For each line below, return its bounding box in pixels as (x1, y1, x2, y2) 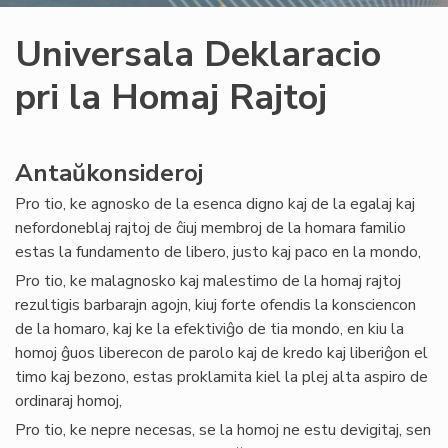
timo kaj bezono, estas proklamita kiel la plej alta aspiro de (15, 366, 428, 388)
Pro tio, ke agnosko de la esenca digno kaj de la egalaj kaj (15, 193, 415, 215)
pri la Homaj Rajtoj (15, 73, 327, 122)
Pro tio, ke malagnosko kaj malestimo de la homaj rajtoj (15, 270, 401, 292)
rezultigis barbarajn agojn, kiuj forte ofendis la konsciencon (15, 294, 416, 316)
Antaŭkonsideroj (15, 157, 209, 189)
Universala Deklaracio (15, 30, 381, 79)
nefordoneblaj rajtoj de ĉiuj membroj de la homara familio (15, 217, 406, 239)
